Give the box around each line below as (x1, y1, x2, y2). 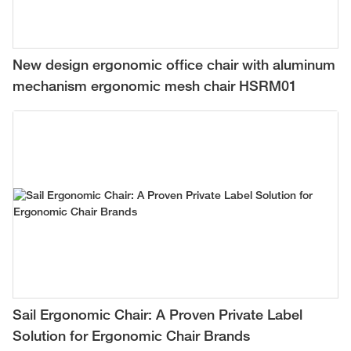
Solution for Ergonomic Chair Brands (13, 330, 250, 344)
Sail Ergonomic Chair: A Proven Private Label (13, 309, 302, 323)
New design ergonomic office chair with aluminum (13, 60, 335, 73)
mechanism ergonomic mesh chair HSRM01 (13, 81, 297, 94)
